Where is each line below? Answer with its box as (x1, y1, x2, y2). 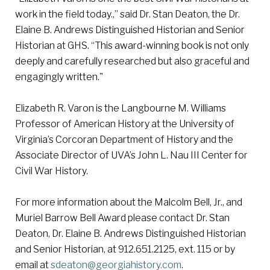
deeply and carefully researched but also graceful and (15, 55, 250, 67)
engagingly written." (15, 71, 103, 83)
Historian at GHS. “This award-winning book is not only (15, 39, 249, 51)
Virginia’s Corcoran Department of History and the (15, 133, 233, 145)
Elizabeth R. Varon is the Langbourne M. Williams (15, 102, 226, 114)
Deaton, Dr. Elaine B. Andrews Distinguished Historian (15, 227, 246, 239)
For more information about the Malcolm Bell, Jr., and (15, 196, 242, 208)
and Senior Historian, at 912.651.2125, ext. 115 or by (15, 243, 235, 255)
